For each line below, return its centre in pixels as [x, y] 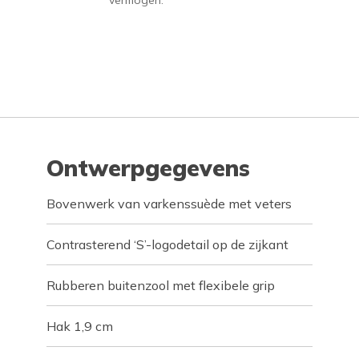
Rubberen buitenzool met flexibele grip [161, 285]
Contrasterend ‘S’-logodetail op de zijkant [168, 244]
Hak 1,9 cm [80, 326]
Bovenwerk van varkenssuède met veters [169, 204]
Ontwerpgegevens [149, 168]
